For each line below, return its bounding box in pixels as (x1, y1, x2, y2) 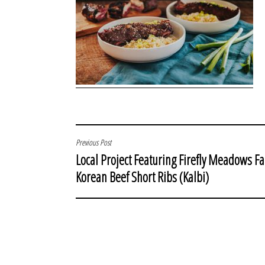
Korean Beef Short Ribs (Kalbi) (76, 167, 209, 187)
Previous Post (76, 137, 111, 148)
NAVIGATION (75, 159, 131, 180)
